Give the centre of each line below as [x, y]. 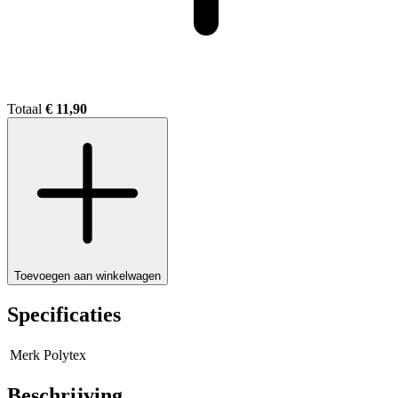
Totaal [26, 109]
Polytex [65, 355]
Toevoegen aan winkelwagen [88, 276]
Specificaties [64, 315]
